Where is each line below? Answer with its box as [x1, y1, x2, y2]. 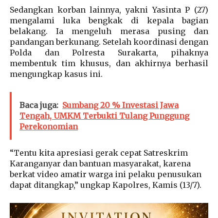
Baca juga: [19, 100, 58, 110]
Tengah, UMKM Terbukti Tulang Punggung [19, 111, 189, 121]
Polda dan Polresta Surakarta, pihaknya [10, 48, 208, 58]
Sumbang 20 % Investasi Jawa [62, 100, 179, 110]
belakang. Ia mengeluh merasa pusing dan [10, 26, 208, 36]
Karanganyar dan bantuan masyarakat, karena [10, 159, 191, 169]
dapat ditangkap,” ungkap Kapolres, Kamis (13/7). [10, 180, 201, 190]
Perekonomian [19, 122, 78, 132]
